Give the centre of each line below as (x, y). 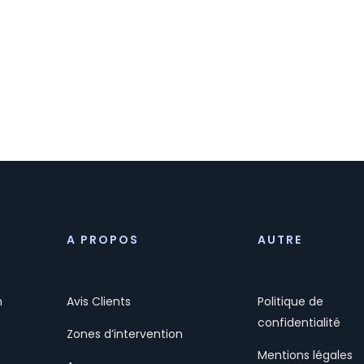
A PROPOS (103, 240)
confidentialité (299, 323)
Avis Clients (99, 301)
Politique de (291, 301)
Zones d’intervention (125, 334)
